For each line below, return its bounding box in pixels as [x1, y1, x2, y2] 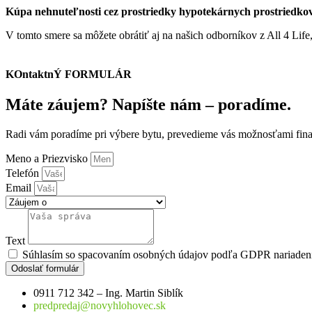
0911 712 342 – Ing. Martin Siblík [33, 286, 183, 299]
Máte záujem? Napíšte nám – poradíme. [6, 95, 291, 114]
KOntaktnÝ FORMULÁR [6, 68, 132, 80]
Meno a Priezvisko [6, 152, 91, 164]
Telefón [6, 166, 42, 179]
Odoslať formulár [11, 263, 79, 274]
